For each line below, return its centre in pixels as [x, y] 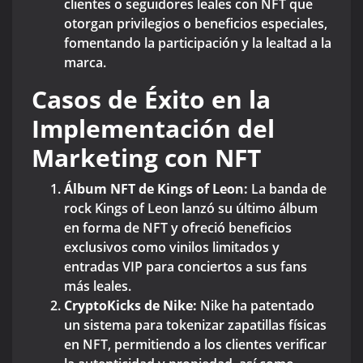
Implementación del [153, 129]
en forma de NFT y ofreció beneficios [178, 228]
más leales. [98, 286]
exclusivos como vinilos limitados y [172, 248]
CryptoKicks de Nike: [130, 306]
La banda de [287, 189]
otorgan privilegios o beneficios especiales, [196, 24]
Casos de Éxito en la [151, 100]
